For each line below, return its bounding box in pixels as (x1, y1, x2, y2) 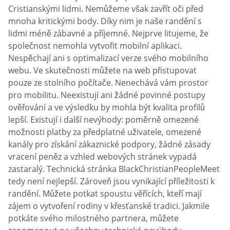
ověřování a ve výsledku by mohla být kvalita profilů (8, 102, 205, 113)
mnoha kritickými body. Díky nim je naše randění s (8, 15, 202, 27)
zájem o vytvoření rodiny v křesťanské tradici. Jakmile (8, 200, 209, 212)
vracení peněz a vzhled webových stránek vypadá (8, 151, 197, 163)
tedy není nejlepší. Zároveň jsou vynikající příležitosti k (8, 176, 215, 187)
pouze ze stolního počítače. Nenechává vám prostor (8, 77, 208, 89)
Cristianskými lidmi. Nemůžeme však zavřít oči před (8, 3, 203, 15)
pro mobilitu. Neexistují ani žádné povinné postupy (8, 89, 205, 101)
